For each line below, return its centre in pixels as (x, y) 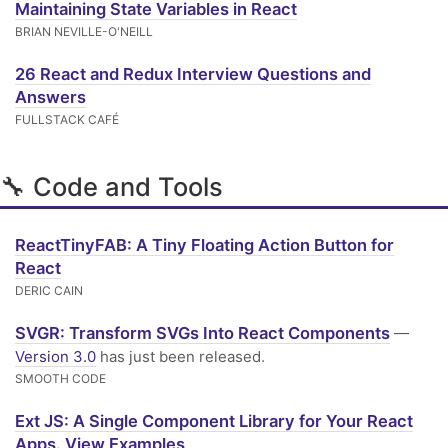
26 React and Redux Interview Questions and (193, 74)
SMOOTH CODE (60, 378)
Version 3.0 (55, 356)
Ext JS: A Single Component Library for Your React (214, 421)
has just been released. (180, 356)
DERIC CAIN (49, 290)
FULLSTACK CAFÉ (67, 119)
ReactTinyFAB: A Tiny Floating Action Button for (204, 245)
